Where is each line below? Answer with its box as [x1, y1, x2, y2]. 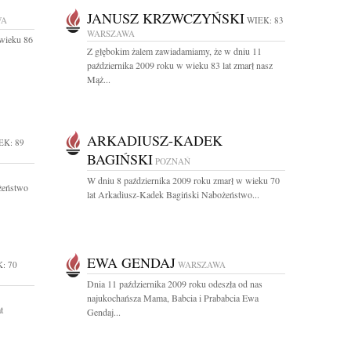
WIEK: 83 [247, 14, 284, 26]
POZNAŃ [155, 155, 190, 167]
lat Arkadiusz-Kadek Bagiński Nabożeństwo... [87, 188, 259, 201]
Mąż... [87, 73, 110, 85]
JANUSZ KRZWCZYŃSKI [87, 9, 244, 27]
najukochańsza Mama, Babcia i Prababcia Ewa [87, 291, 259, 304]
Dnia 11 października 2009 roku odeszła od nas [87, 277, 262, 290]
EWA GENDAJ [87, 253, 175, 272]
